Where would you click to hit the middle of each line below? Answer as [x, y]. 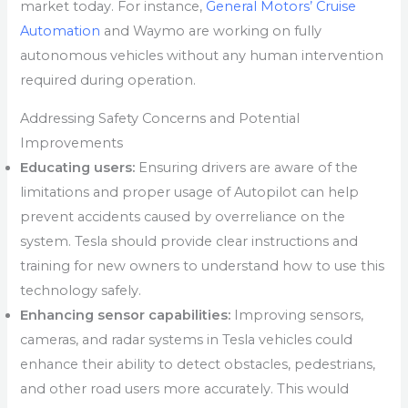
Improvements [72, 143]
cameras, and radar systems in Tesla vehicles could [187, 340]
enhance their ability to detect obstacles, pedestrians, [198, 364]
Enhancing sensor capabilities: [126, 315]
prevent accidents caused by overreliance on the [183, 217]
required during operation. [108, 81]
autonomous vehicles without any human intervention [202, 56]
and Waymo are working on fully [213, 31]
